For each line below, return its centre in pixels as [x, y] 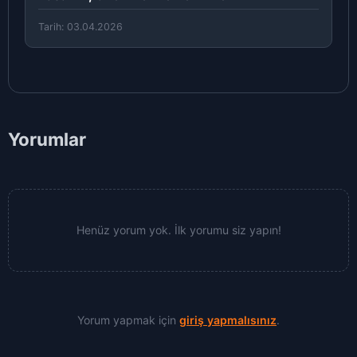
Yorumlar [47, 139]
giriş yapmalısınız [228, 320]
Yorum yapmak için [128, 320]
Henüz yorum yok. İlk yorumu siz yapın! [178, 230]
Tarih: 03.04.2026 [80, 27]
